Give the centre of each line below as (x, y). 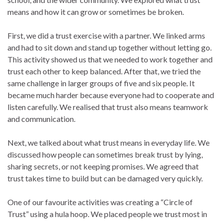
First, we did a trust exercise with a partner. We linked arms (106, 35)
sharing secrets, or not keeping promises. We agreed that (103, 166)
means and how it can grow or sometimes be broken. (96, 12)
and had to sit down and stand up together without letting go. (110, 47)
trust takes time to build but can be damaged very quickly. (105, 178)
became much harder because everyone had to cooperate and (111, 95)
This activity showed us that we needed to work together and (110, 59)
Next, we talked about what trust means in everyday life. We (109, 142)
